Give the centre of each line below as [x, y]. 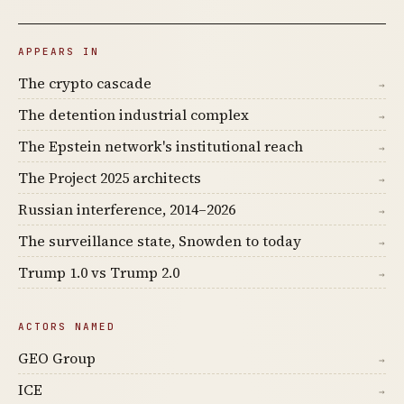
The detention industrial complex [133, 115]
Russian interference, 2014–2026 [127, 210]
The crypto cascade [85, 83]
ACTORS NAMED [67, 327]
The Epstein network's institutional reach [161, 147]
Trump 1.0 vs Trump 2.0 [99, 273]
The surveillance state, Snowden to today [160, 241]
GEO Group [57, 358]
